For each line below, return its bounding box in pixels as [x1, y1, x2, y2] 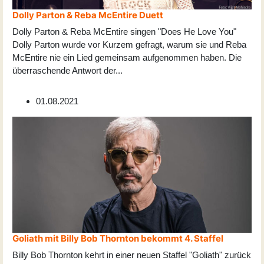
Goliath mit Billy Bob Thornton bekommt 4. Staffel [12, 232, 223, 244]
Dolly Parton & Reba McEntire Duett [12, 9, 163, 21]
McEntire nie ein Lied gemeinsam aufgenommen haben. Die [12, 52, 242, 62]
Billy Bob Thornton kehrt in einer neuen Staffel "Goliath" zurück [12, 249, 251, 260]
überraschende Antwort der [12, 65, 115, 75]
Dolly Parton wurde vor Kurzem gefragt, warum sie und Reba [12, 39, 246, 49]
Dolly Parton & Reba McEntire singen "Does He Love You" [12, 26, 236, 37]
